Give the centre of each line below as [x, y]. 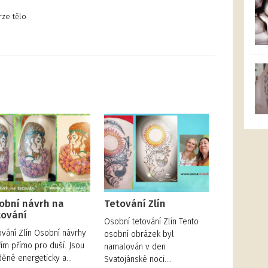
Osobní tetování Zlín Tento [152, 222]
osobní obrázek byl [139, 234]
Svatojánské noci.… [138, 260]
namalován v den [135, 247]
